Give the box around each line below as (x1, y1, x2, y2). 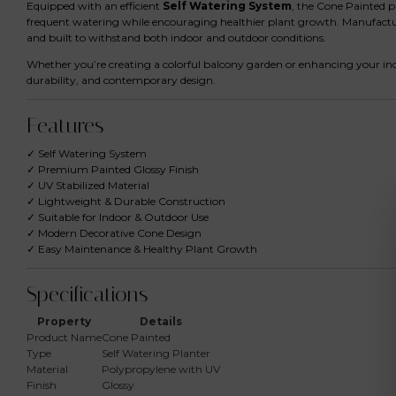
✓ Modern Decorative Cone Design (27, 225, 202, 240)
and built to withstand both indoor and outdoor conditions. (27, 31, 326, 45)
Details (140, 315, 182, 329)
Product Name (27, 331, 102, 345)
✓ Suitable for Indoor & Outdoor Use (27, 209, 209, 224)
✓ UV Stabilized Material (27, 178, 149, 192)
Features (27, 113, 103, 139)
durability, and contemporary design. (27, 73, 216, 88)
